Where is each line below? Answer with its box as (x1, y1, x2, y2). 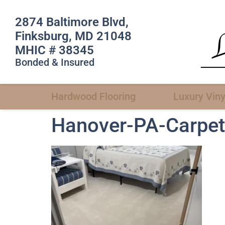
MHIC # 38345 (15, 43, 94, 57)
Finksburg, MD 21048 (15, 29, 132, 43)
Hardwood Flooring (51, 90, 136, 102)
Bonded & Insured (15, 56, 94, 68)
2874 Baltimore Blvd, (15, 15, 129, 29)
